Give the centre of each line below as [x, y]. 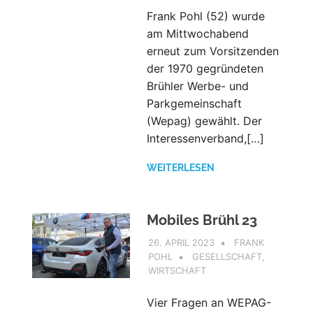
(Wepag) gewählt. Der [204, 121]
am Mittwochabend [197, 34]
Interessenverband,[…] [205, 138]
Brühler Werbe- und [197, 86]
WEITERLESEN [180, 168]
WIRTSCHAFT [177, 270]
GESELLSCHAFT [227, 256]
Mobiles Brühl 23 [202, 220]
